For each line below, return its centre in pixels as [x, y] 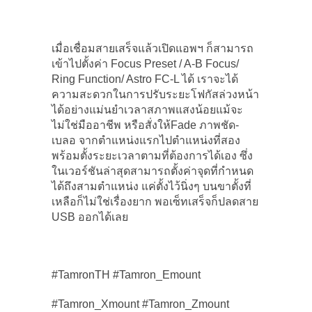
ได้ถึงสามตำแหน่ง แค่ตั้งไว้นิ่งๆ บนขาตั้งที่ [151, 186]
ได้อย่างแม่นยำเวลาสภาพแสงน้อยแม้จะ [147, 109]
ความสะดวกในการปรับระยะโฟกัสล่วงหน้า [155, 94]
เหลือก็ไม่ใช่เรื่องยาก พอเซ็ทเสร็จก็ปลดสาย [155, 201]
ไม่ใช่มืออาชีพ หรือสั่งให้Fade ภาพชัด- [145, 125]
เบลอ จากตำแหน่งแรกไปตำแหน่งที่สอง [146, 140]
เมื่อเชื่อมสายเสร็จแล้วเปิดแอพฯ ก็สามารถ [153, 48]
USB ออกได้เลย [90, 217]
